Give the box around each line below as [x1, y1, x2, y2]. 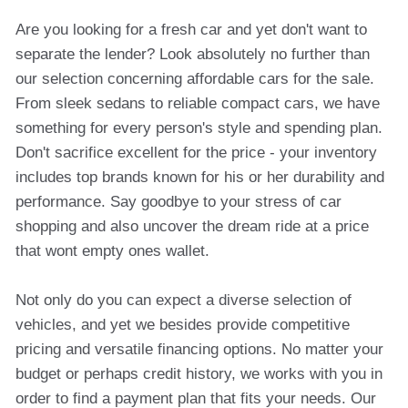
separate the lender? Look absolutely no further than [15, 46, 370, 63]
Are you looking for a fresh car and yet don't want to [15, 21, 367, 38]
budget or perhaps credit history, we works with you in [15, 365, 382, 382]
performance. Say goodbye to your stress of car [15, 193, 342, 210]
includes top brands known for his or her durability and [15, 168, 384, 186]
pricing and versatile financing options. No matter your [15, 341, 383, 358]
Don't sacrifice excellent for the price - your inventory [15, 144, 377, 161]
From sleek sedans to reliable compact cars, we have [15, 95, 380, 112]
